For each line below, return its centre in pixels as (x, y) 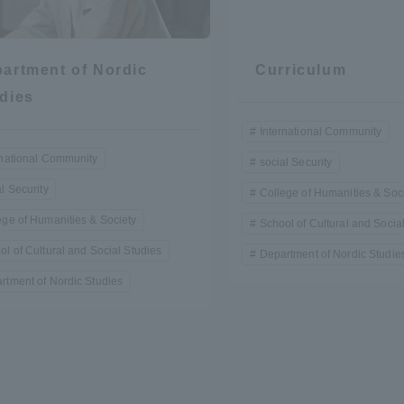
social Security (296, 162)
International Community (321, 131)
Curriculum (301, 69)
